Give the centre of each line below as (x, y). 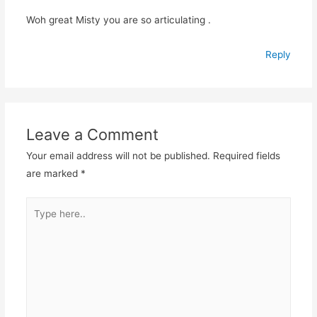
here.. (38, 223)
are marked (53, 174)
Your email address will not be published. (118, 156)
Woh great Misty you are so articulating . (118, 20)
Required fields (246, 156)
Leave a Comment (92, 135)
